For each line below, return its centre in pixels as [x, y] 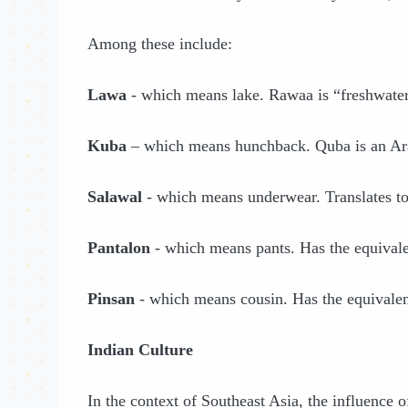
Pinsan [111, 298]
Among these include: [160, 43]
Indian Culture [140, 349]
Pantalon [119, 247]
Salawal [115, 196]
